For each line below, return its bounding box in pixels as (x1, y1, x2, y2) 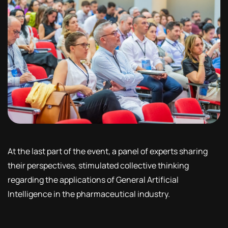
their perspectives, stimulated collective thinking (8, 160, 189, 172)
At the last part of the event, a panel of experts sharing (8, 146, 208, 157)
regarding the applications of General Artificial (8, 174, 179, 186)
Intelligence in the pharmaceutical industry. (8, 188, 170, 200)
